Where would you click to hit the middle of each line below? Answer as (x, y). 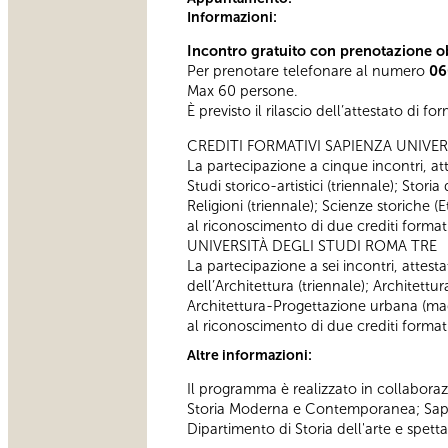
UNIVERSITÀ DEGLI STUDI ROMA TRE (312, 245)
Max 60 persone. (242, 91)
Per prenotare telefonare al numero (306, 71)
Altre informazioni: (251, 355)
